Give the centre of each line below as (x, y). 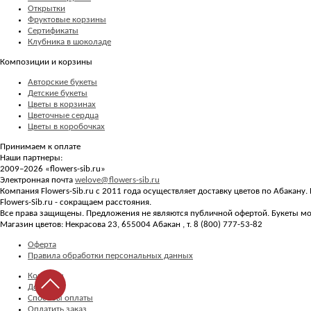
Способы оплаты (60, 298)
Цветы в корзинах (62, 104)
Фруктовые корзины (67, 19)
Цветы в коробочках (66, 126)
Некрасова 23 (91, 224)
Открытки (47, 8)
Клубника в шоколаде (69, 42)
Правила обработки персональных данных (110, 255)
